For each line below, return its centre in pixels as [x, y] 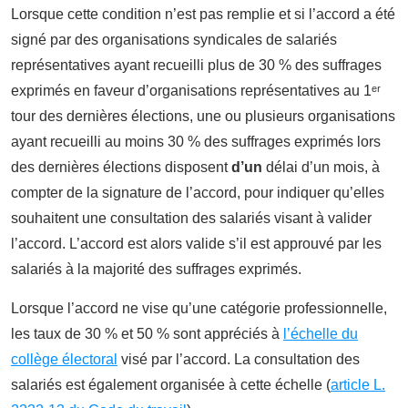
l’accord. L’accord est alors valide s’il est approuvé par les [196, 243]
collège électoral [64, 359]
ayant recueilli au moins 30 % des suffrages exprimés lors [196, 141]
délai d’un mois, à [323, 167]
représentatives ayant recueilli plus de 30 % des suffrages [196, 65]
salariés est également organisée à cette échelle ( [171, 384]
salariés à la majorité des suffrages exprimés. [156, 269]
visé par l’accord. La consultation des [239, 359]
